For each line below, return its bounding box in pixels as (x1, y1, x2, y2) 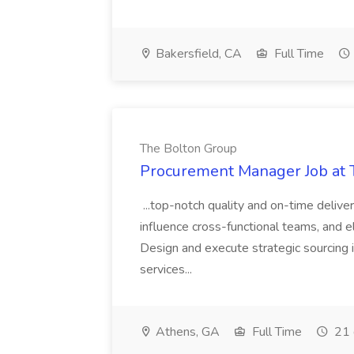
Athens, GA (153, 323, 220, 341)
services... (140, 261, 195, 278)
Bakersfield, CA (153, 45, 242, 62)
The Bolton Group (140, 140, 237, 157)
